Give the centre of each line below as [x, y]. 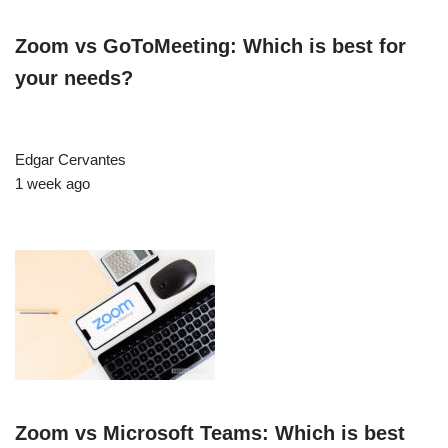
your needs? [74, 78]
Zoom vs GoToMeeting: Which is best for [210, 46]
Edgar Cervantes [70, 160]
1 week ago [52, 184]
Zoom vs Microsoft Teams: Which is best [210, 433]
